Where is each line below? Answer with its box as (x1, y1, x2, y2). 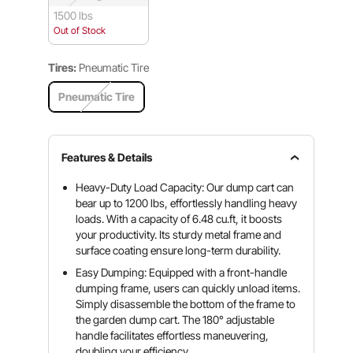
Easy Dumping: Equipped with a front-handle (76, 266, 288, 279)
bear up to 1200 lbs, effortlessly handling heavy (76, 196, 298, 210)
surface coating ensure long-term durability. (76, 243, 281, 257)
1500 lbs (54, 9, 94, 22)
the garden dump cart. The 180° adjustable (76, 313, 275, 326)
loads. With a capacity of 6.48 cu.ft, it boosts (76, 212, 283, 225)
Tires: (48, 61, 77, 74)
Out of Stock (54, 24, 106, 36)
